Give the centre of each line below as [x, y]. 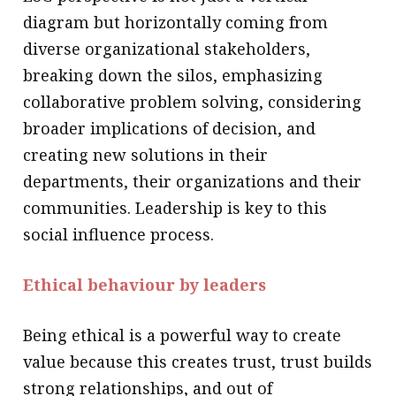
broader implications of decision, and [170, 129]
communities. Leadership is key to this [175, 208]
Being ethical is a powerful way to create [183, 335]
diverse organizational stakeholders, [167, 49]
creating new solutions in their [146, 155]
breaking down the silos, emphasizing [173, 76]
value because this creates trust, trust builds [198, 362]
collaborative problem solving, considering [193, 102]
